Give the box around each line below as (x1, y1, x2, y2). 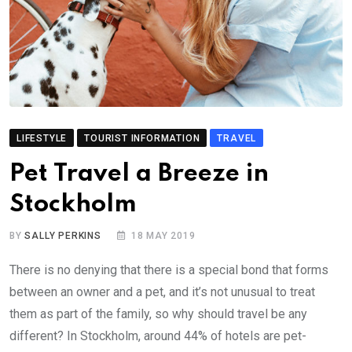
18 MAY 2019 (130, 230, 196, 242)
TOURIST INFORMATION (84, 133, 200, 145)
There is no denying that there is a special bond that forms (9, 262, 328, 278)
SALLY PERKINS (24, 230, 101, 242)
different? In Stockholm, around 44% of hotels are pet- (9, 328, 306, 344)
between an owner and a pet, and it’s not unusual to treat (9, 284, 315, 300)
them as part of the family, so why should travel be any (9, 306, 307, 322)
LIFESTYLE (16, 133, 68, 145)
